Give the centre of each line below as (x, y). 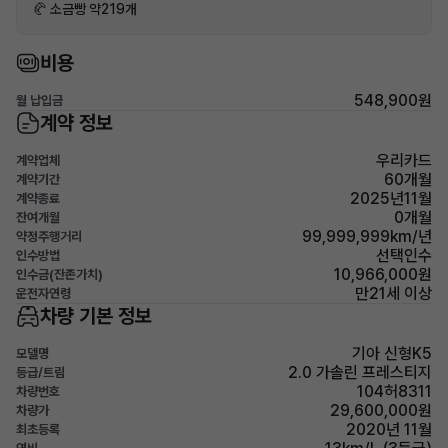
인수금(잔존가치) (59, 274)
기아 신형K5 (392, 353)
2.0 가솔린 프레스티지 (360, 372)
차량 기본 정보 (96, 316)
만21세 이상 (393, 293)
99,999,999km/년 (367, 236)
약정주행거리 (49, 236)
